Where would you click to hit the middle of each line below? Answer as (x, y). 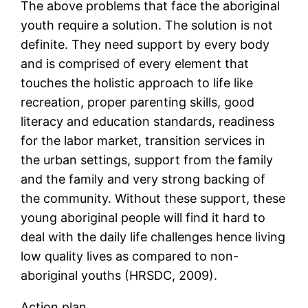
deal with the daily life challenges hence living (153, 237)
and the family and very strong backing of (143, 179)
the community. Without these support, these (153, 199)
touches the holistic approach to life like (137, 83)
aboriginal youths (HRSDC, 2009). (119, 276)
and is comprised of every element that (135, 64)
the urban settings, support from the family (147, 160)
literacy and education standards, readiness (148, 122)
